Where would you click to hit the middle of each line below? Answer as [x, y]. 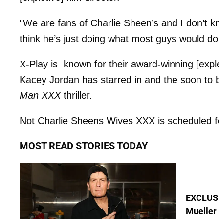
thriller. [77, 96]
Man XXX [40, 96]
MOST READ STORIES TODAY [84, 146]
